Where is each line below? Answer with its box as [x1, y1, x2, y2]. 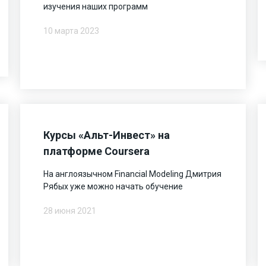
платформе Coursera [43, 145, 150, 158]
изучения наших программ [43, 1, 148, 11]
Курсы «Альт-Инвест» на [43, 129, 170, 142]
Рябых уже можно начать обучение [43, 182, 183, 192]
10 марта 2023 [43, 26, 100, 36]
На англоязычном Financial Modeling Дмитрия [43, 169, 222, 179]
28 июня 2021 [43, 206, 97, 216]
